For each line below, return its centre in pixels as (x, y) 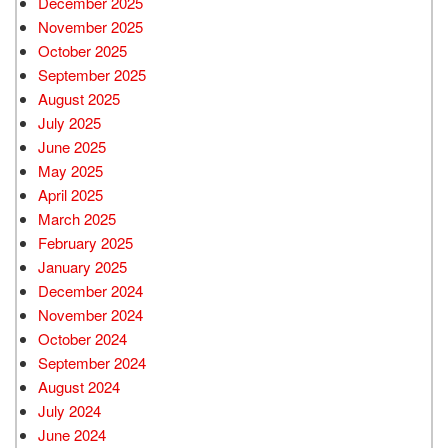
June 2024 (72, 434)
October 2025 (82, 50)
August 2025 (79, 98)
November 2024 (90, 314)
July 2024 (69, 410)
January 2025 (82, 266)
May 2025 (70, 170)
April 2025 (70, 194)
